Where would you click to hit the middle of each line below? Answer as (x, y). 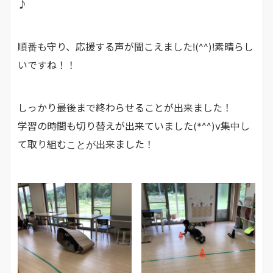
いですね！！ (47, 65)
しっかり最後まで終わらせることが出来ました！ (125, 108)
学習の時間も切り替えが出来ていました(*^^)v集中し (134, 126)
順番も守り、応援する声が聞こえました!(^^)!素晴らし (136, 47)
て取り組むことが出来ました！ (86, 144)
